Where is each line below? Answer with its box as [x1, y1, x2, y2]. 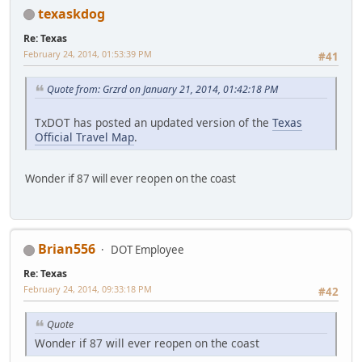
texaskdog [38, 4, 105, 23]
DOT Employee [111, 242, 184, 257]
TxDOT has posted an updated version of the [35, 114, 272, 130]
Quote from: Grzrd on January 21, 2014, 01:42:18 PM [47, 82, 278, 96]
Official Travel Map [35, 128, 134, 145]
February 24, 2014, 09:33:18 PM [23, 282, 152, 295]
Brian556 [38, 239, 95, 258]
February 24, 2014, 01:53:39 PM [23, 47, 152, 60]
